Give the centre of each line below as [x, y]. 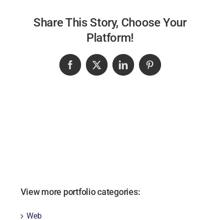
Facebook [87, 69]
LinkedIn [139, 69]
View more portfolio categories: [80, 192]
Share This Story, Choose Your [110, 22]
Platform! [110, 38]
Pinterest [165, 69]
